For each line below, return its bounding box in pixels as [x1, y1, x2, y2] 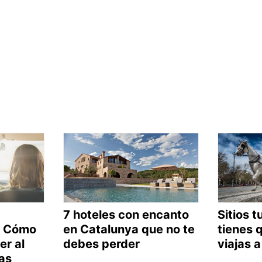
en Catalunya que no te [63, 222, 195, 236]
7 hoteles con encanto [63, 207, 189, 222]
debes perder [63, 236, 140, 251]
